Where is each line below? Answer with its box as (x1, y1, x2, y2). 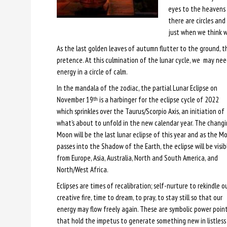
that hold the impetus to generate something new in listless (56, 215, 226, 225)
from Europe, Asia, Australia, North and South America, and (56, 153, 218, 163)
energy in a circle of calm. (56, 66, 128, 77)
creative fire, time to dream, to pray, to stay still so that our (56, 192, 222, 202)
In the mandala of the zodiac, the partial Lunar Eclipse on (56, 83, 217, 93)
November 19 (56, 94, 93, 104)
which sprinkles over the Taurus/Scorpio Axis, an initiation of (56, 106, 224, 116)
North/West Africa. (56, 164, 108, 174)
